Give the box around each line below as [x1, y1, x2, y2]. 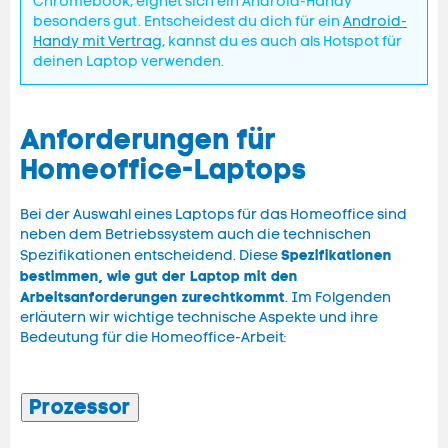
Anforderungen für [20, 122, 276, 158]
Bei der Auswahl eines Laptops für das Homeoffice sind [20, 206, 407, 224]
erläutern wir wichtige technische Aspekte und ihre [20, 309, 378, 327]
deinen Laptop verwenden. [33, 53, 224, 71]
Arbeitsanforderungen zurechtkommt [20, 288, 285, 307]
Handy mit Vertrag [33, 33, 162, 51]
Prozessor [29, 394, 131, 421]
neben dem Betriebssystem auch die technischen [20, 226, 371, 244]
